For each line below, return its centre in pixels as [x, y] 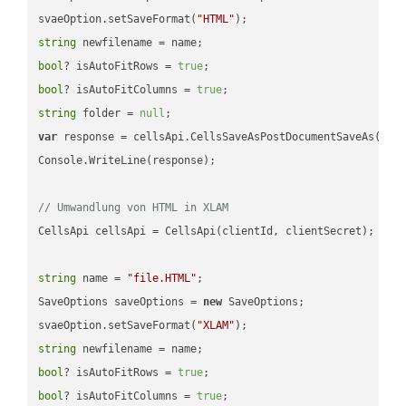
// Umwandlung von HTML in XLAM [134, 207]
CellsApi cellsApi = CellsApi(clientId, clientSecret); [207, 231]
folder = [108, 113]
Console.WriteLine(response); [127, 160]
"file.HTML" [162, 278]
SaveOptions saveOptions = [121, 301]
